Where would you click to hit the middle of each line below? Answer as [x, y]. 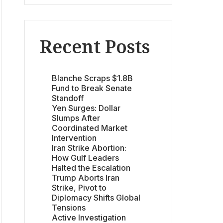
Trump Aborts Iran [86, 177]
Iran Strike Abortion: [89, 148]
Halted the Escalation [91, 167]
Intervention [74, 138]
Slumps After [76, 118]
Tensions [69, 207]
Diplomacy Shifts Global [96, 197]
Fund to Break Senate [92, 88]
